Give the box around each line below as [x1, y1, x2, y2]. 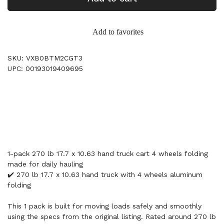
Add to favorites [92, 27, 143, 36]
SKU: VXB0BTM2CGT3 [7, 54, 82, 62]
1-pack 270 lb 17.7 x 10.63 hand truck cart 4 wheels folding [7, 149, 208, 157]
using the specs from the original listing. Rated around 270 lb [7, 212, 216, 220]
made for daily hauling [7, 160, 83, 168]
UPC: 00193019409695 [7, 64, 83, 72]
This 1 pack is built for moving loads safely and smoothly [7, 202, 201, 210]
